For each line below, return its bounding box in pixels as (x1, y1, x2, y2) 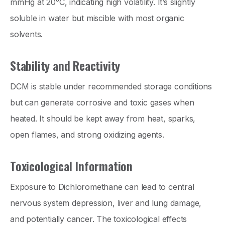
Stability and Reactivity (10, 56, 121, 75)
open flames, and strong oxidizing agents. (10, 130, 164, 140)
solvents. (10, 29, 43, 40)
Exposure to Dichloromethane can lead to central (10, 182, 194, 192)
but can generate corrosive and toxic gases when (10, 97, 194, 108)
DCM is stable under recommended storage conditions (10, 81, 212, 92)
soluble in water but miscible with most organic (10, 13, 184, 24)
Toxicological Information (10, 157, 133, 175)
